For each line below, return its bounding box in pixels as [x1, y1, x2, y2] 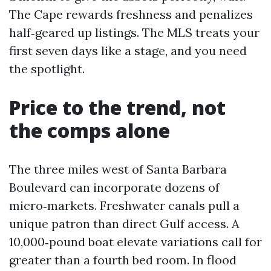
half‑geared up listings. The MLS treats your [9, 25, 260, 40]
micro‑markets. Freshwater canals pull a [9, 198, 240, 213]
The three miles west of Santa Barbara [9, 162, 227, 177]
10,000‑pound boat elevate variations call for [9, 234, 262, 249]
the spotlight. [9, 61, 85, 76]
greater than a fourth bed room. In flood [9, 252, 237, 267]
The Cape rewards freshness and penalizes [9, 7, 253, 22]
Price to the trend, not [9, 94, 226, 120]
